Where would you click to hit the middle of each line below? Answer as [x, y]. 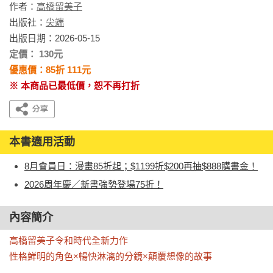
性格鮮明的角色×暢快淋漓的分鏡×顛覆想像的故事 [111, 256]
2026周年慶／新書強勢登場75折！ [94, 184]
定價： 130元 [36, 54]
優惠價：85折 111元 [50, 70]
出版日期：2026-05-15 [55, 38]
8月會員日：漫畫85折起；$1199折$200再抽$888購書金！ [141, 166]
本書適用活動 [42, 142]
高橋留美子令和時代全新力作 [69, 240]
